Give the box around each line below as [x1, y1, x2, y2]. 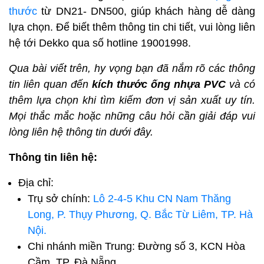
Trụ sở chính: [28, 193, 93, 205]
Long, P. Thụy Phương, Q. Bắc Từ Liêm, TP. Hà [28, 209, 253, 221]
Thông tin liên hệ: [9, 151, 100, 164]
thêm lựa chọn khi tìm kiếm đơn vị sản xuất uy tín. [9, 94, 255, 107]
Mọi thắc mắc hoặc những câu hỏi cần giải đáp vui [9, 110, 255, 123]
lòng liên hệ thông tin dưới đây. [9, 126, 153, 138]
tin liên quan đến [9, 78, 92, 91]
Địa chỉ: [18, 177, 54, 189]
